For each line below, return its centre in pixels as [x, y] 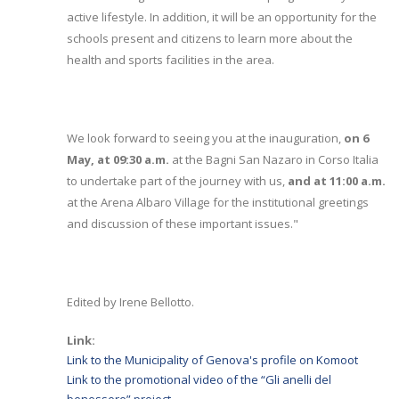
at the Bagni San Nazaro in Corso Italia [274, 159]
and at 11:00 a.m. [337, 181]
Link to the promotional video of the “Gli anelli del [199, 379]
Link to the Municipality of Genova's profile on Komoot [212, 360]
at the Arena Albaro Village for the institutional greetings [218, 202]
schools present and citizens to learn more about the [210, 38]
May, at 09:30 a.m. [118, 159]
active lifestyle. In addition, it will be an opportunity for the [222, 17]
